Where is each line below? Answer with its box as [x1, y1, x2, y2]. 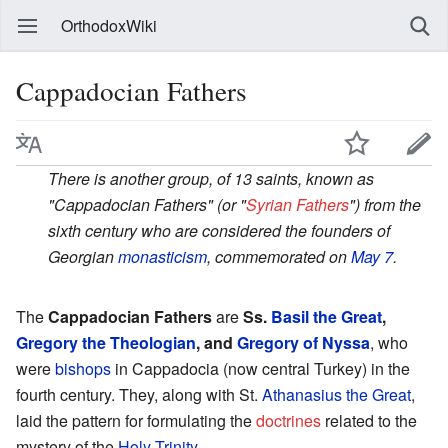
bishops [55, 356, 111, 380]
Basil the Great [271, 304, 382, 328]
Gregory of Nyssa [237, 330, 370, 354]
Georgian [48, 244, 118, 268]
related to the [321, 408, 417, 432]
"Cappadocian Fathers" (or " [48, 192, 246, 216]
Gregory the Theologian [16, 330, 196, 354]
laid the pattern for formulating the [16, 408, 256, 432]
